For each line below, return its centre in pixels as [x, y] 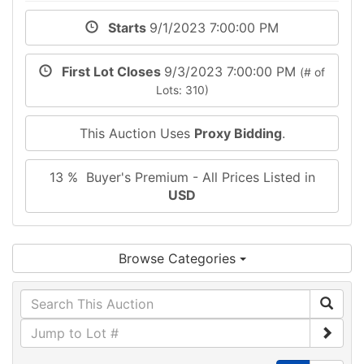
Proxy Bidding [238, 133]
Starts [124, 27]
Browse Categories [179, 258]
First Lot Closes [108, 71]
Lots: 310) [182, 90]
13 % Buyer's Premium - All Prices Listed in [182, 177]
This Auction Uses [136, 133]
